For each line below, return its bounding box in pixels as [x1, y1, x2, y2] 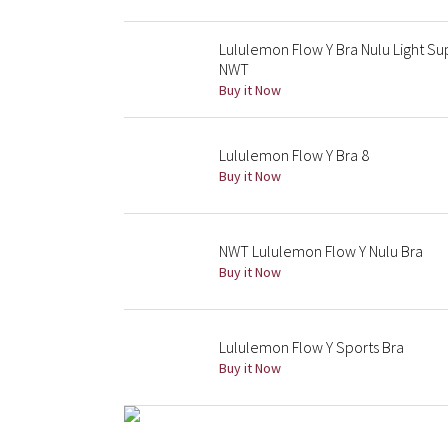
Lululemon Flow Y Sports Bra [219, 337, 404, 357]
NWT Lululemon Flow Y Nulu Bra [219, 241, 423, 261]
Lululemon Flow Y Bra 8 [219, 145, 369, 165]
